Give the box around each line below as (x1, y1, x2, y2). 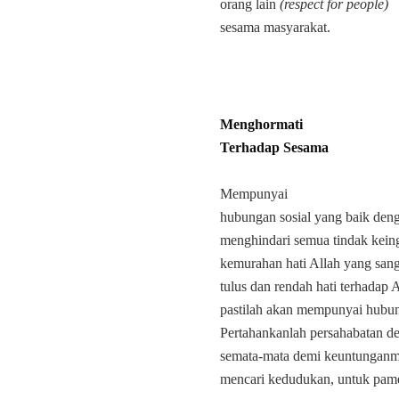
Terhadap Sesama (220, 140, 329, 155)
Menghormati (220, 117, 303, 132)
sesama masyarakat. (220, 20, 330, 35)
